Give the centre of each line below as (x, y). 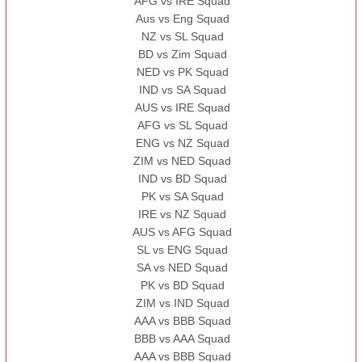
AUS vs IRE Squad (182, 108)
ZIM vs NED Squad (183, 161)
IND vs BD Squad (182, 179)
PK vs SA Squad (182, 197)
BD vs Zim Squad (182, 55)
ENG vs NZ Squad (182, 143)
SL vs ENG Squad (183, 250)
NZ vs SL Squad (182, 37)
